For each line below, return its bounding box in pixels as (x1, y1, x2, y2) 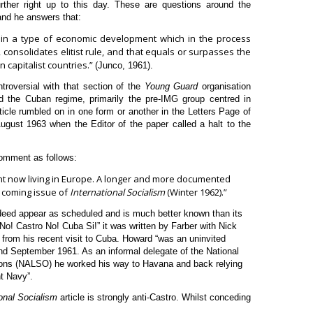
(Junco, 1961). (95, 59, 153, 71)
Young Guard (144, 80, 198, 92)
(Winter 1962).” (165, 185, 227, 198)
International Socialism (70, 185, 165, 198)
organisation (198, 80, 252, 92)
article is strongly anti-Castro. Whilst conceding (57, 291, 251, 303)
